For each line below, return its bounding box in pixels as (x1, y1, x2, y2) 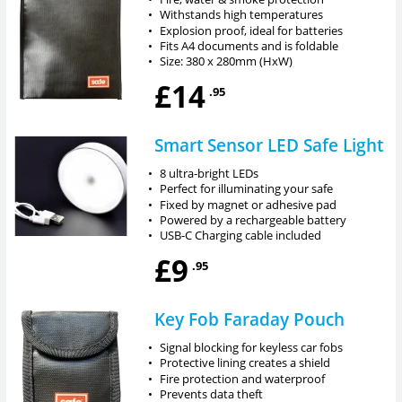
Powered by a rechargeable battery (160, 211, 347, 228)
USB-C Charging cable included (160, 227, 322, 244)
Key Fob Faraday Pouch (153, 307, 345, 330)
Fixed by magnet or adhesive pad (160, 196, 337, 213)
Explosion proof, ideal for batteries (160, 22, 344, 39)
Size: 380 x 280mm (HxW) (160, 53, 293, 70)
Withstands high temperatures (160, 6, 324, 23)
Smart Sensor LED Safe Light (153, 133, 383, 156)
